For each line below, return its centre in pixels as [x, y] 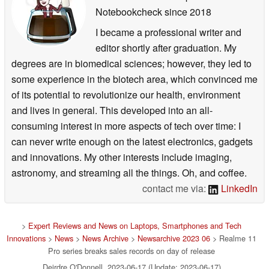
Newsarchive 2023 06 [174, 238]
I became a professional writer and [168, 32]
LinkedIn [238, 188]
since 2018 [187, 11]
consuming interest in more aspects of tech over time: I [126, 125]
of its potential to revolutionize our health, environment [126, 94]
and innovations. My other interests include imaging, [122, 157]
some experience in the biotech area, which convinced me [134, 79]
